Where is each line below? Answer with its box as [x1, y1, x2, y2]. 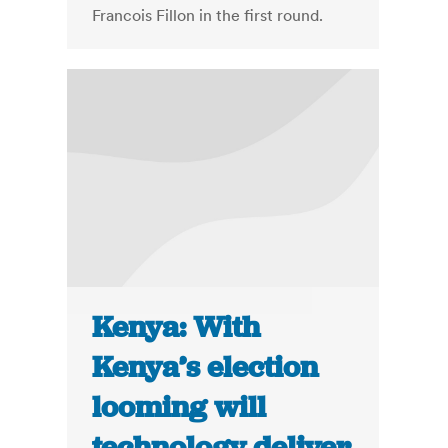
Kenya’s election [92, 348, 319, 387]
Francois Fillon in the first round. [92, 5, 324, 26]
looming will [92, 388, 267, 427]
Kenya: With [92, 308, 261, 347]
